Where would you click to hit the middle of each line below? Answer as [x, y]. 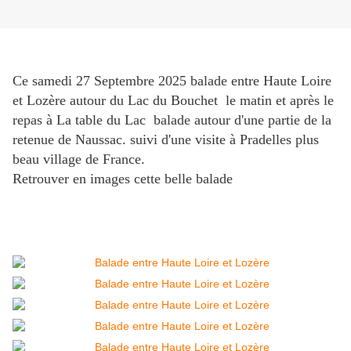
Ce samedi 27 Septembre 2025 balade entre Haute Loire [172, 81]
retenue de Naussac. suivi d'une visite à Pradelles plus [166, 140]
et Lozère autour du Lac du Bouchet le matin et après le [173, 101]
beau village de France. [79, 159]
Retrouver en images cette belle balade [123, 179]
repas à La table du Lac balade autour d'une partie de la [172, 120]
